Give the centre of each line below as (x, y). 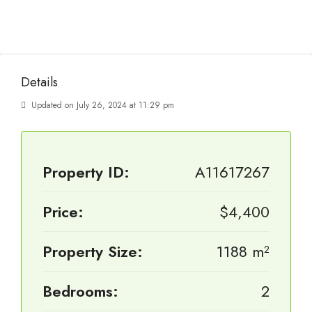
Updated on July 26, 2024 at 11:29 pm (101, 105)
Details (39, 82)
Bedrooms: (80, 291)
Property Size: (93, 251)
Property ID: (86, 172)
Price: (63, 212)
